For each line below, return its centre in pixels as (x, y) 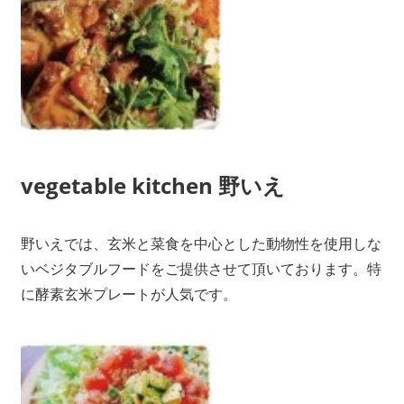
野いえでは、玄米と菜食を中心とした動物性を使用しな (201, 244)
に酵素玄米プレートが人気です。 (129, 294)
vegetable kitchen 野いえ (152, 186)
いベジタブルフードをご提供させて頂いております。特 (201, 269)
